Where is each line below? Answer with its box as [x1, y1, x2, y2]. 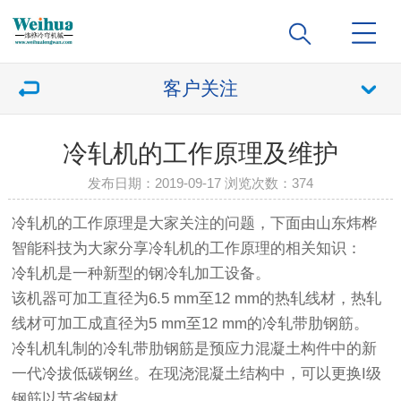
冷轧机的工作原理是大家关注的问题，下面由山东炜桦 [12, 215, 378, 233]
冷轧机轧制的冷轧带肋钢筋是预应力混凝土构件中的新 [12, 340, 378, 358]
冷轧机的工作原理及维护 [62, 140, 338, 167]
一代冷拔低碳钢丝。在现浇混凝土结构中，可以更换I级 [12, 365, 382, 383]
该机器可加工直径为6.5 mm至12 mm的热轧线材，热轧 [12, 290, 382, 308]
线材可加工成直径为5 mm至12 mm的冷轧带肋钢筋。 [12, 315, 374, 333]
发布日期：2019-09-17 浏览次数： [87, 175, 292, 191]
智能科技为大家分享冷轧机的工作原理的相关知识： [12, 240, 363, 258]
